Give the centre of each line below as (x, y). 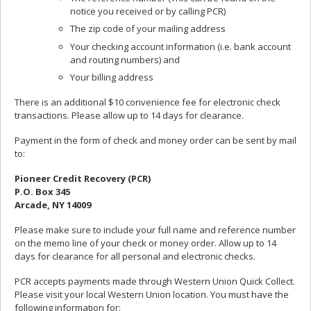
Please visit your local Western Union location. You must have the (152, 294)
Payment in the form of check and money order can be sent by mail (155, 140)
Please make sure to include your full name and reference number (155, 229)
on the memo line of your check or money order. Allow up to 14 (145, 243)
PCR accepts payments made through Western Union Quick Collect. (155, 281)
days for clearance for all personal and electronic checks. (135, 256)
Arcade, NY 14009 (53, 204)
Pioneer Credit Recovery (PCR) (83, 178)
